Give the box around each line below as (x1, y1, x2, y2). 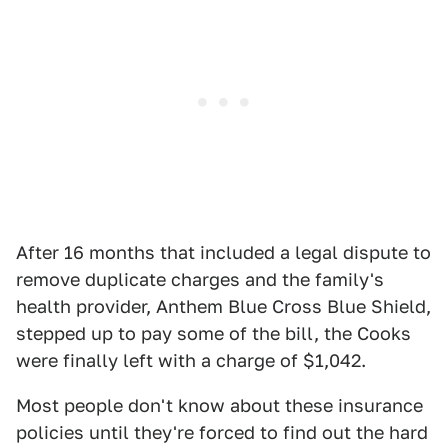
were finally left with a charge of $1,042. (16, 350, 366, 372)
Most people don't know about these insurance (16, 395, 423, 417)
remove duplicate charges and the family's (16, 269, 384, 291)
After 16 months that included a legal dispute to (16, 242, 431, 264)
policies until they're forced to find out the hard (16, 422, 428, 444)
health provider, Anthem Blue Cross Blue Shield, (16, 296, 431, 318)
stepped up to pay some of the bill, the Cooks (16, 323, 411, 345)
